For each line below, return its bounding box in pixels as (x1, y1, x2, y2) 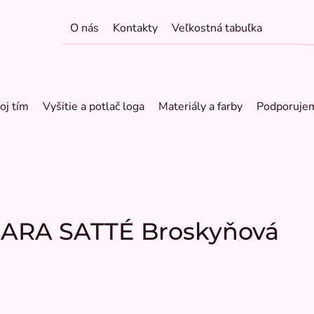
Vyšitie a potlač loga (43, 98, 144, 114)
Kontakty (112, 20, 158, 36)
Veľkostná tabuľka (171, 20, 262, 36)
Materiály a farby (158, 98, 243, 114)
